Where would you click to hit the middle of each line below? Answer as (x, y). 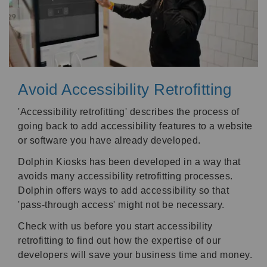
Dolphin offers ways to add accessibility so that (123, 190)
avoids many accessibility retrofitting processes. (125, 176)
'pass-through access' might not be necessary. (121, 204)
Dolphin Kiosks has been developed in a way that (129, 162)
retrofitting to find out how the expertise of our (119, 240)
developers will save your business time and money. (135, 254)
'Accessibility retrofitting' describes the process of (129, 111)
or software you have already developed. (109, 140)
